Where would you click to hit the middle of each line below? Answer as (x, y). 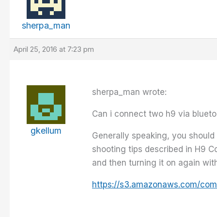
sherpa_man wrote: (129, 92)
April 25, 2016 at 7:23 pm (54, 49)
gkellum (46, 131)
